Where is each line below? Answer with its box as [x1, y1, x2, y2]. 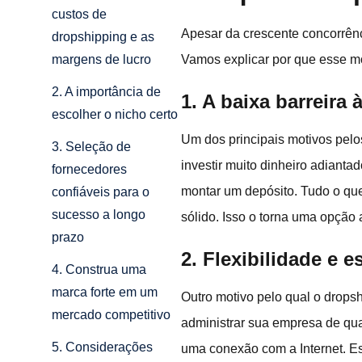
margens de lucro [52, 53, 151, 67]
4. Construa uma [52, 263, 146, 277]
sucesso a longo [52, 208, 145, 222]
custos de [52, 7, 107, 22]
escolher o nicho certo [52, 107, 178, 122]
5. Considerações [52, 340, 153, 355]
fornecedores [52, 162, 127, 177]
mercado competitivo [52, 308, 170, 322]
